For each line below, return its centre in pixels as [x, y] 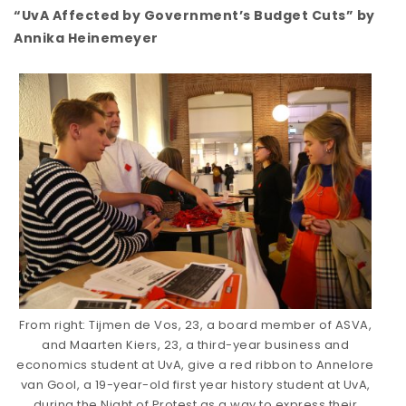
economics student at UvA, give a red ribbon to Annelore [195, 364]
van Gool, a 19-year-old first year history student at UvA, [195, 384]
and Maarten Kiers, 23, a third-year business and [196, 344]
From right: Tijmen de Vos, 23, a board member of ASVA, [196, 324]
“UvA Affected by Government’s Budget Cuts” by [194, 16]
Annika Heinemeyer [86, 39]
